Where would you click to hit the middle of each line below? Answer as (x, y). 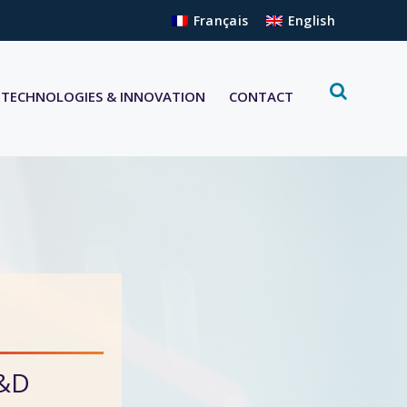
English (311, 21)
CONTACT (261, 97)
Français (221, 21)
